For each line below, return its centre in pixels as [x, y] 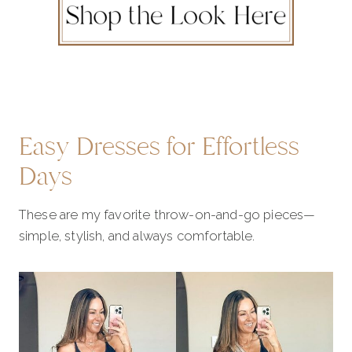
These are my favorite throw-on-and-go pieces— [167, 214]
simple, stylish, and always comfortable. [137, 236]
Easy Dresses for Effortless [159, 147]
